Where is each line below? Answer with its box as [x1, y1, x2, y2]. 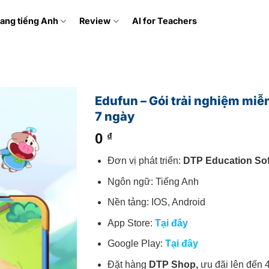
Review [79, 16, 111, 26]
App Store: [107, 217, 156, 228]
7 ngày [95, 109, 135, 124]
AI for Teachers [131, 16, 197, 26]
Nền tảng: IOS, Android [107, 197, 206, 208]
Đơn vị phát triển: [107, 156, 184, 166]
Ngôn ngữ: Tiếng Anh [107, 176, 199, 187]
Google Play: [107, 238, 166, 249]
